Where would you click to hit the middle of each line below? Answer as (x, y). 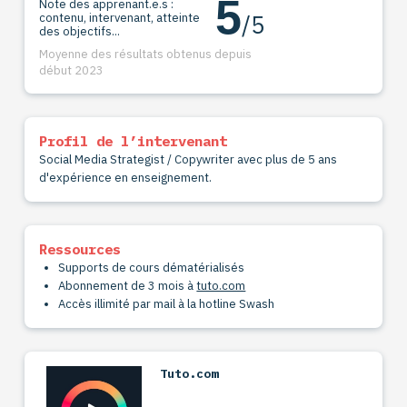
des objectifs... (79, 31)
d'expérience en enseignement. (125, 178)
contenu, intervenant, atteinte (119, 17)
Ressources (79, 249)
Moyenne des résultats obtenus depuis (145, 55)
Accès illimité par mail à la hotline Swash (167, 304)
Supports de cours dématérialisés (152, 268)
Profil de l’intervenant (133, 141)
